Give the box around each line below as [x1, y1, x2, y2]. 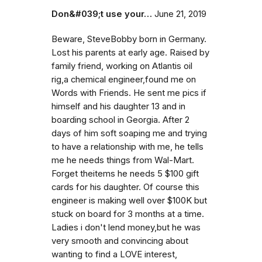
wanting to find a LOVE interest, [51, 249, 177, 260]
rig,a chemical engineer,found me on [51, 74, 196, 85]
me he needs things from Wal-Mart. [51, 155, 194, 166]
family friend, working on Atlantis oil [51, 61, 192, 71]
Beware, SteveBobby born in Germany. [51, 34, 206, 44]
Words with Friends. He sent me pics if [51, 88, 206, 98]
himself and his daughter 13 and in [51, 101, 185, 112]
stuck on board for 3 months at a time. [51, 209, 204, 219]
